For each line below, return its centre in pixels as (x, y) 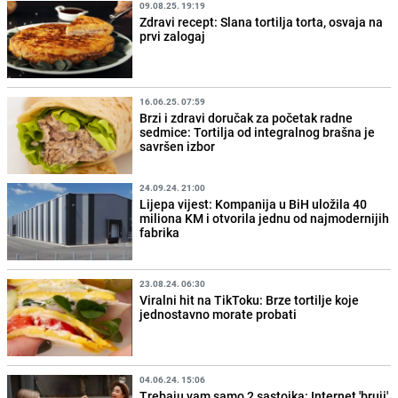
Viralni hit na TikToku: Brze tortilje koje (250, 300)
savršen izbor (178, 146)
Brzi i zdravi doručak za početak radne (247, 117)
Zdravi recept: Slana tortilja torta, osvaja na (262, 21)
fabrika (160, 232)
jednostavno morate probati (219, 314)
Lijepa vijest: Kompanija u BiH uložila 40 (254, 203)
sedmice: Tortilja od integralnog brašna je (258, 131)
